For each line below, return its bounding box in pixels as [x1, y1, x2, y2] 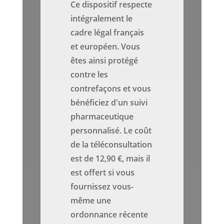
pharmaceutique [70, 111, 134, 122]
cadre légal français [70, 27, 144, 38]
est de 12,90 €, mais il [70, 153, 150, 164]
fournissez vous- [70, 181, 134, 192]
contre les [70, 69, 108, 80]
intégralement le [70, 13, 133, 24]
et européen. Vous [70, 41, 140, 52]
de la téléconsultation [70, 139, 152, 150]
